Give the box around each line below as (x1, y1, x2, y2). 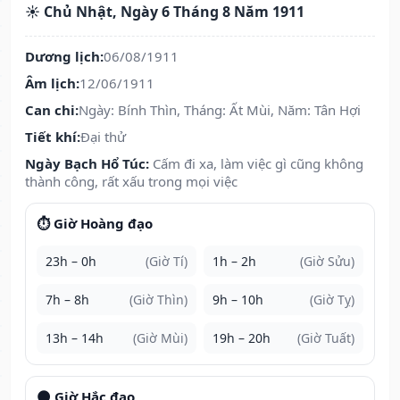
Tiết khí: (25, 128, 80, 146)
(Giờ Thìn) (129, 291, 187, 309)
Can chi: (25, 101, 79, 120)
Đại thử (80, 128, 126, 146)
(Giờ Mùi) (133, 329, 187, 347)
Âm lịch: (25, 74, 79, 93)
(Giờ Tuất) (297, 329, 354, 347)
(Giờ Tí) (146, 253, 187, 271)
